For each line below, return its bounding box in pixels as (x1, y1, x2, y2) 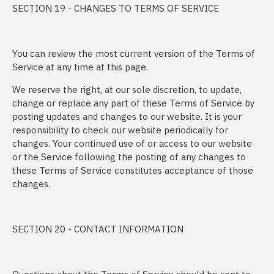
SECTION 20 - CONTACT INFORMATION (12, 223, 183, 235)
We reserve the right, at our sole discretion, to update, (12, 84, 242, 95)
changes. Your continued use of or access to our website (12, 138, 252, 149)
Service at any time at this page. (12, 61, 148, 73)
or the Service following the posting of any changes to (12, 151, 246, 163)
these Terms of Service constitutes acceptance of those (12, 165, 253, 176)
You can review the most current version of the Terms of (12, 48, 255, 59)
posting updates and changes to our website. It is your (12, 111, 242, 122)
